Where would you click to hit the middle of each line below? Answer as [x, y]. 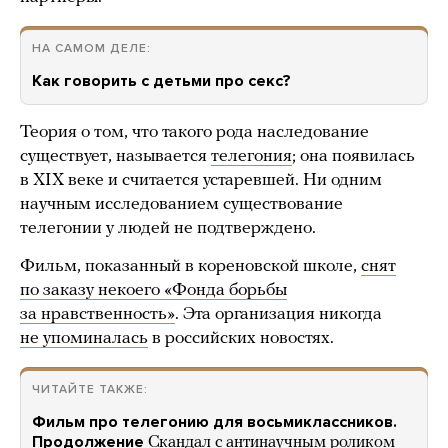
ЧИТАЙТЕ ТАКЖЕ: [90, 388]
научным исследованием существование [181, 204]
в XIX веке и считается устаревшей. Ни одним [201, 180]
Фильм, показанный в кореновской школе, [190, 266]
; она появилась [353, 156]
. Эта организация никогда [278, 314]
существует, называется [115, 156]
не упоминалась [84, 338]
